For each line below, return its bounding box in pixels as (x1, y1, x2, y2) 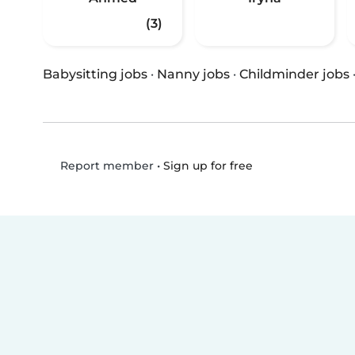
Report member (56, 158, 154, 174)
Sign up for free (162, 158, 253, 173)
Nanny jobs (157, 67, 230, 82)
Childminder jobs (239, 67, 349, 82)
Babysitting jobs (43, 67, 147, 82)
